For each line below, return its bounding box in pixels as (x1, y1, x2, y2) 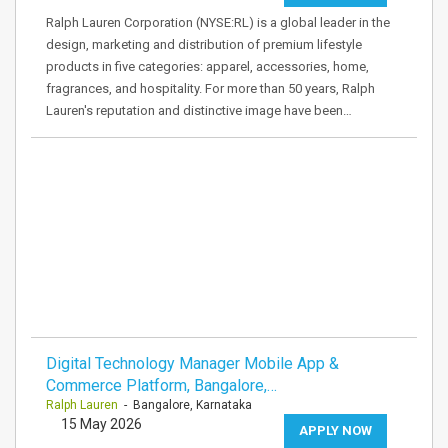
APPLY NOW (299, 423, 372, 438)
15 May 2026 (61, 416, 142, 432)
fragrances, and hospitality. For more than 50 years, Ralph (46, 81, 375, 96)
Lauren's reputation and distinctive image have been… (46, 103, 352, 118)
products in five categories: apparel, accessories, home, (46, 59, 369, 74)
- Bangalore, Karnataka (118, 398, 252, 412)
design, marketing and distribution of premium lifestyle (46, 37, 362, 52)
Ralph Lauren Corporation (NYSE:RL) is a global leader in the (46, 15, 390, 30)
